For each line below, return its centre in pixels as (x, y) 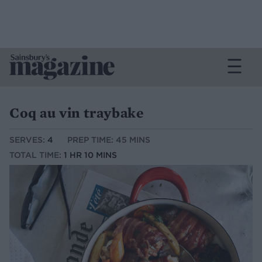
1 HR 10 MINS (90, 155)
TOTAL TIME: (37, 155)
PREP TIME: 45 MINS (109, 140)
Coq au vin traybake (77, 113)
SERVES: (28, 140)
